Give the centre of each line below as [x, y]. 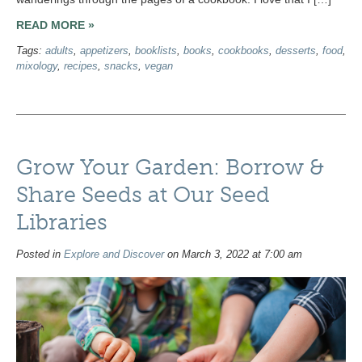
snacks [121, 67]
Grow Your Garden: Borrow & [170, 167]
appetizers [104, 51]
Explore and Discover [114, 254]
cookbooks [244, 51]
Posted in [40, 254]
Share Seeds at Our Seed [143, 194]
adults [59, 51]
